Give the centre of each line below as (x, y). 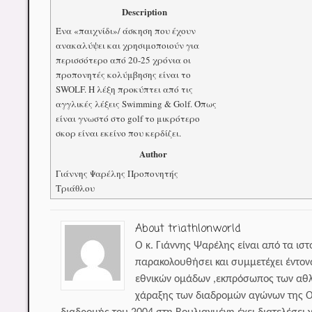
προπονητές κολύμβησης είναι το (123, 75)
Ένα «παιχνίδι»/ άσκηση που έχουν (125, 31)
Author (153, 154)
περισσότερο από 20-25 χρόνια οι (123, 60)
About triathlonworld (188, 229)
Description (144, 11)
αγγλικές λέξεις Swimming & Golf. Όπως (136, 104)
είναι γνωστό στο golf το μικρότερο (127, 119)
